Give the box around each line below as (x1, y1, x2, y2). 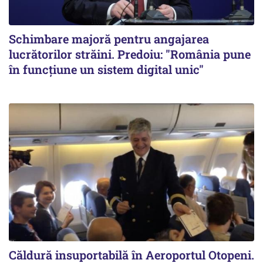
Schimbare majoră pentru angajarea (9, 31, 209, 46)
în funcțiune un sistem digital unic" (9, 61, 204, 77)
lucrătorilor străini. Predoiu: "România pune (9, 46, 251, 62)
